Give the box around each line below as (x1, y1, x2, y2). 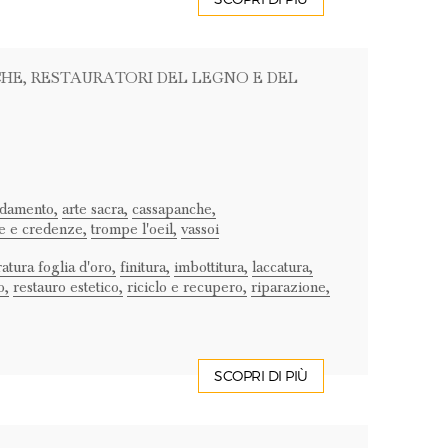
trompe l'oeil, (90, 220, 177, 238)
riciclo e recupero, (126, 278, 247, 296)
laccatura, (251, 258, 313, 276)
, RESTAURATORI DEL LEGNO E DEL (22, 69, 298, 87)
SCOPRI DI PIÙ (214, 367, 308, 385)
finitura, (119, 258, 170, 276)
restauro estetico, (12, 278, 123, 296)
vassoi (180, 220, 219, 238)
